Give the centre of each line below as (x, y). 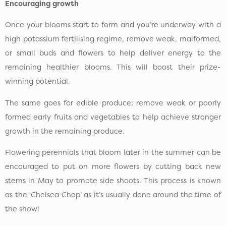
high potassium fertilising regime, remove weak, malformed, (113, 39)
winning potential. (38, 81)
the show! (22, 209)
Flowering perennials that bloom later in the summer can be (113, 152)
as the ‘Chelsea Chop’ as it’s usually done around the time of (113, 194)
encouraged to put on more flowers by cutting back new (113, 166)
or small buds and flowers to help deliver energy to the (113, 53)
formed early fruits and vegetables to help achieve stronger (113, 117)
